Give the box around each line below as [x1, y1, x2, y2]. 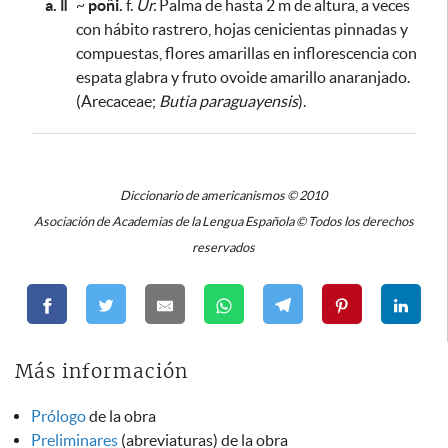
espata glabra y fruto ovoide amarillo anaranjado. [76, 68, 410, 86]
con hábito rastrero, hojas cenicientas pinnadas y [76, 20, 408, 38]
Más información [15, 363, 188, 383]
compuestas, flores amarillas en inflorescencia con [76, 44, 417, 62]
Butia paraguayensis [159, 92, 298, 110]
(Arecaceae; [76, 92, 159, 110]
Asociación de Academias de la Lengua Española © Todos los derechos [33, 214, 414, 229]
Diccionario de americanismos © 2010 [120, 188, 327, 203]
